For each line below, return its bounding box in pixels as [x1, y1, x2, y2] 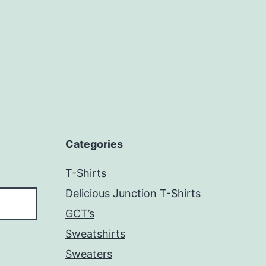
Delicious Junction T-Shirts [65, 187, 201, 200]
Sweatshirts [65, 227, 125, 240]
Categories [65, 138, 123, 151]
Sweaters [65, 248, 112, 261]
